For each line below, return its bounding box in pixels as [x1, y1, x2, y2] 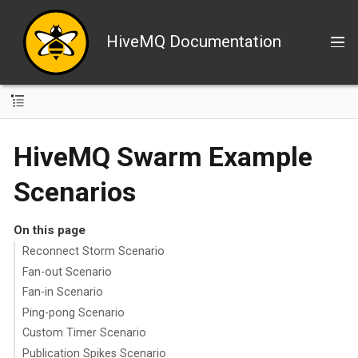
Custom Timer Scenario [22, 326, 146, 340]
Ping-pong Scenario [22, 305, 125, 319]
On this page [13, 222, 86, 237]
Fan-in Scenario [22, 285, 103, 299]
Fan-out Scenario [22, 265, 112, 278]
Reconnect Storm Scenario [22, 245, 165, 258]
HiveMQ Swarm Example [14, 140, 312, 173]
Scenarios [14, 175, 136, 208]
